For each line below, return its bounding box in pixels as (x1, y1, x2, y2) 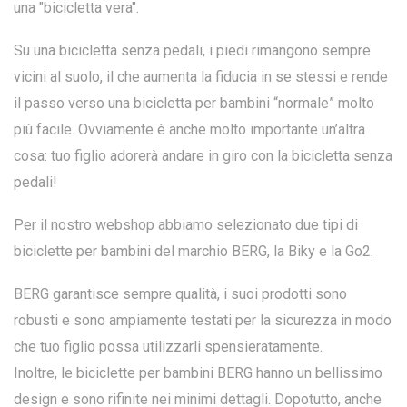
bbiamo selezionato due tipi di (165, 215, 358, 233)
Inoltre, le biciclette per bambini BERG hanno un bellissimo (14, 363, 382, 382)
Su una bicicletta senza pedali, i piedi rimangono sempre (14, 41, 371, 59)
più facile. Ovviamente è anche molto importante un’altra (14, 120, 365, 138)
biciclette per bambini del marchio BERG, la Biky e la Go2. (14, 242, 377, 260)
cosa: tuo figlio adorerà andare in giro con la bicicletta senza (14, 146, 392, 164)
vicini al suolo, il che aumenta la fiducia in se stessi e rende (14, 67, 388, 85)
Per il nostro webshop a (14, 215, 165, 233)
